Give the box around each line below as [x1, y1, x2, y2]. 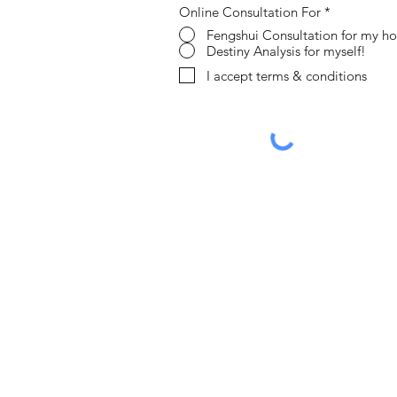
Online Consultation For [179, 4, 321, 20]
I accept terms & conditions [206, 66, 367, 84]
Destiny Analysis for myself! [206, 42, 366, 59]
